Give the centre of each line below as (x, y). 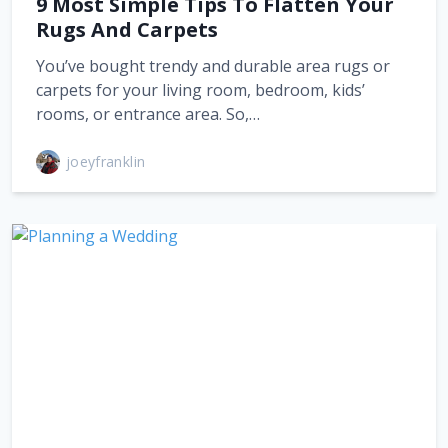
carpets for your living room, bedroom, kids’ (200, 89)
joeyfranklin (106, 161)
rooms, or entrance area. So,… (148, 113)
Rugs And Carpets (127, 29)
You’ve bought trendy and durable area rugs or (213, 65)
